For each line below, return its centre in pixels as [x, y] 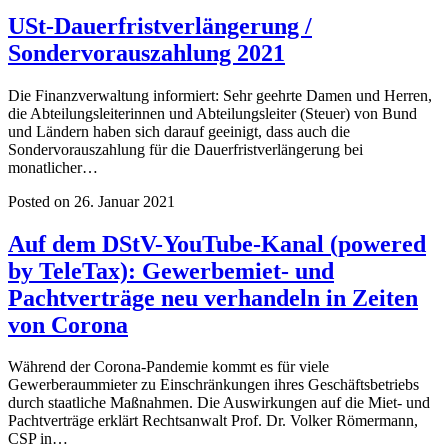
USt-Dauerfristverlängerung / [160, 25]
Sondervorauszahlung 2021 [146, 52]
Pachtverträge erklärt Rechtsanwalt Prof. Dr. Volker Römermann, [213, 421]
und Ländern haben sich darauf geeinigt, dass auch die [179, 131]
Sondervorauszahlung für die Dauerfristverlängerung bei [185, 149]
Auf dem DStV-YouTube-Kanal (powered [217, 243]
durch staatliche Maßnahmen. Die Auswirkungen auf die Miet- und [219, 403]
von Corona [68, 324]
